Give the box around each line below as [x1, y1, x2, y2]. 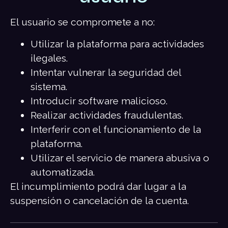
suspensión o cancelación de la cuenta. [10, 194, 189, 206]
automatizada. [31, 166, 95, 178]
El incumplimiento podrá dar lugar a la [10, 180, 186, 192]
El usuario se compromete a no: [10, 16, 155, 28]
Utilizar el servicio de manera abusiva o [31, 152, 209, 163]
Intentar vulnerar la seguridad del [31, 66, 181, 78]
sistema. [31, 80, 67, 92]
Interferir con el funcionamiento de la [31, 123, 201, 135]
